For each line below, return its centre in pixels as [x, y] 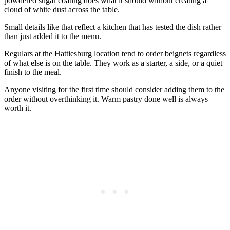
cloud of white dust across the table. [62, 9]
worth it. [18, 108]
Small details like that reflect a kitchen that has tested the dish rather [113, 27]
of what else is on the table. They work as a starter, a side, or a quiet [113, 63]
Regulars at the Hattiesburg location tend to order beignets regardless [115, 53]
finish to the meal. [33, 72]
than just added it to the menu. [53, 36]
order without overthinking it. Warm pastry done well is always [106, 99]
